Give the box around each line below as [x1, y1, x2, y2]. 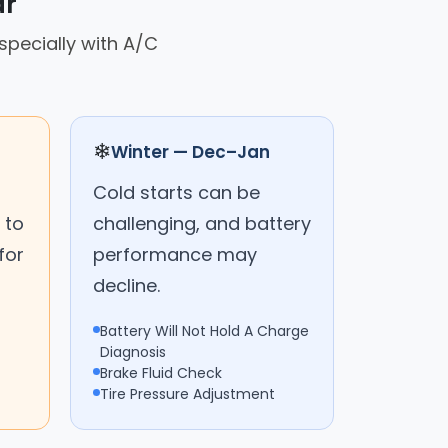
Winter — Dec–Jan [111, 139, 270, 164]
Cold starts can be [93, 179, 260, 205]
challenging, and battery [93, 210, 311, 236]
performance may [93, 241, 257, 267]
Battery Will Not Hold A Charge [100, 320, 309, 341]
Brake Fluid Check [100, 362, 222, 383]
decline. [93, 272, 160, 298]
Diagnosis [100, 341, 166, 362]
